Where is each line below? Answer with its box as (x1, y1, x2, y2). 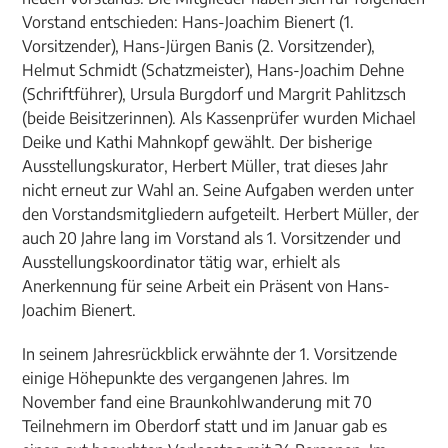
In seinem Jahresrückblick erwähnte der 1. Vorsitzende (22, 344, 398, 364)
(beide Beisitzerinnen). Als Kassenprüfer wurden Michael (22, 108, 417, 128)
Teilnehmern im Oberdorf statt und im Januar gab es (22, 416, 388, 436)
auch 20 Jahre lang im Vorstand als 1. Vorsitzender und (22, 228, 402, 248)
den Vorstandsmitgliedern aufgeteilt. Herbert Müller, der (22, 204, 420, 224)
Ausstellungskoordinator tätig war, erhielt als (22, 252, 341, 272)
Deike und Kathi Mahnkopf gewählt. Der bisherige (22, 132, 373, 152)
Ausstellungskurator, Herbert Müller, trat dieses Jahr (22, 156, 389, 176)
